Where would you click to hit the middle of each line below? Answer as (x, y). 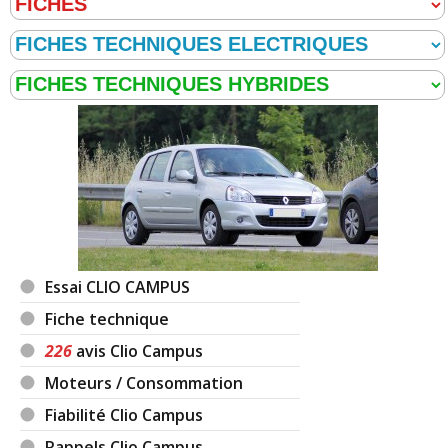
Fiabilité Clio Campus (124, 414)
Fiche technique (107, 318)
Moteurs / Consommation (144, 382)
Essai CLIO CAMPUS (118, 286)
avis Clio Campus (138, 350)
